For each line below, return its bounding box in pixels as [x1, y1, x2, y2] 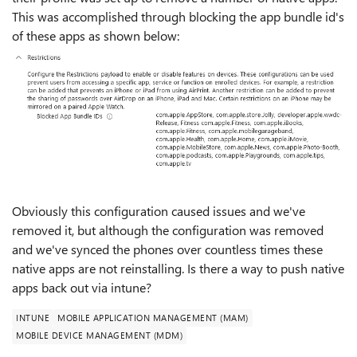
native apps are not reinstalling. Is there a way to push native [12, 260, 344, 277]
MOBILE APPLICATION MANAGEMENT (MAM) [57, 312, 249, 324]
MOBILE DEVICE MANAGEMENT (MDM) [16, 329, 182, 341]
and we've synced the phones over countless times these [12, 241, 323, 257]
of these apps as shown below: [12, 27, 179, 44]
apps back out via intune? [12, 279, 151, 296]
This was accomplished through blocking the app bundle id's [12, 8, 344, 25]
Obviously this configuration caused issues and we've [12, 202, 305, 219]
